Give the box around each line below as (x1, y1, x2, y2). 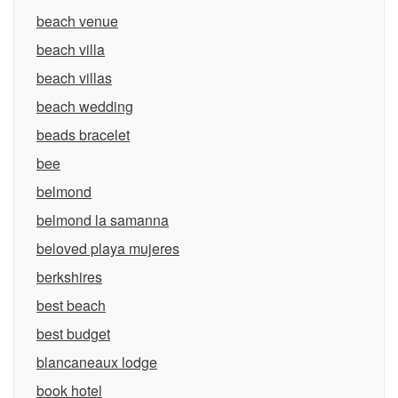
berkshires (36, 267, 102, 287)
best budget (36, 323, 110, 344)
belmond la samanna (36, 210, 169, 230)
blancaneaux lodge (36, 352, 157, 372)
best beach (36, 295, 106, 315)
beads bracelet (36, 124, 130, 145)
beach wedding (36, 96, 133, 116)
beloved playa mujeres (36, 238, 179, 259)
